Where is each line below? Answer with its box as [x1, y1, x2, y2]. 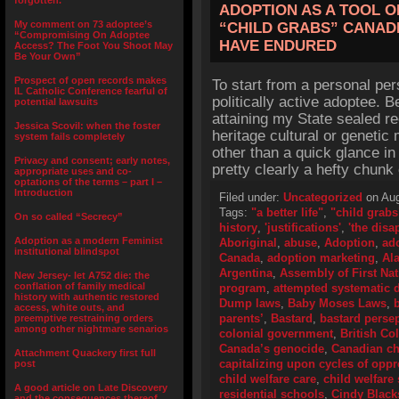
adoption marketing [267, 251, 375, 265]
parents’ [219, 312, 264, 325]
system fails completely [14, 131, 125, 142]
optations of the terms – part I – [14, 176, 162, 187]
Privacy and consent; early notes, [14, 155, 170, 166]
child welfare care [219, 372, 316, 386]
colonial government [219, 327, 333, 340]
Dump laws [219, 297, 281, 310]
